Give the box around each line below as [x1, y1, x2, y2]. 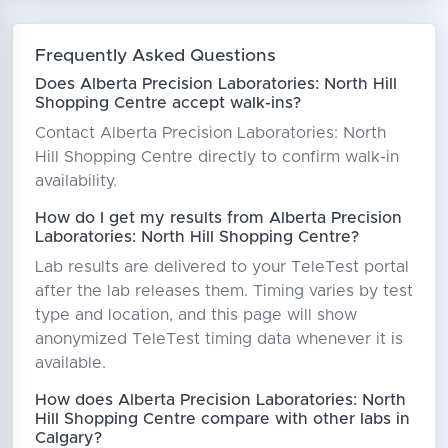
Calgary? [34, 429, 102, 446]
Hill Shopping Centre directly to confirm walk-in [34, 148, 399, 165]
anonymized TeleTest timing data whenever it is [34, 330, 403, 347]
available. [34, 354, 106, 371]
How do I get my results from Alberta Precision [34, 209, 402, 226]
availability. [34, 172, 117, 189]
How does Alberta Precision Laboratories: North [34, 391, 406, 408]
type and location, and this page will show [34, 306, 357, 323]
